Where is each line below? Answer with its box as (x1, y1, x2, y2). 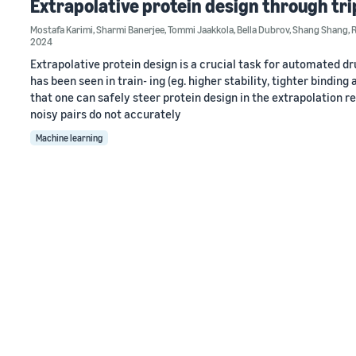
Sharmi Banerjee (96, 23, 164, 36)
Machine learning (36, 132, 103, 144)
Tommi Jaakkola (168, 23, 234, 36)
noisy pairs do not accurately (30, 106, 181, 121)
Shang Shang (292, 23, 348, 36)
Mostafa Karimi (30, 23, 93, 36)
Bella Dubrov (237, 23, 289, 36)
